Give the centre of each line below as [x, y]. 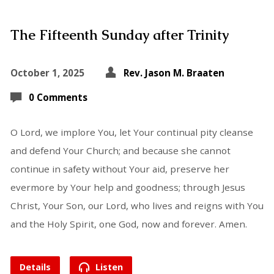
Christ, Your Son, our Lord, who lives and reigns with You [137, 205]
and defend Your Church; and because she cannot [120, 150]
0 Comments [58, 97]
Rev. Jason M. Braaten [174, 72]
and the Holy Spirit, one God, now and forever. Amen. [128, 224]
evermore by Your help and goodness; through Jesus [128, 187]
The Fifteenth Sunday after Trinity [119, 35]
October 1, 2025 [47, 72]
